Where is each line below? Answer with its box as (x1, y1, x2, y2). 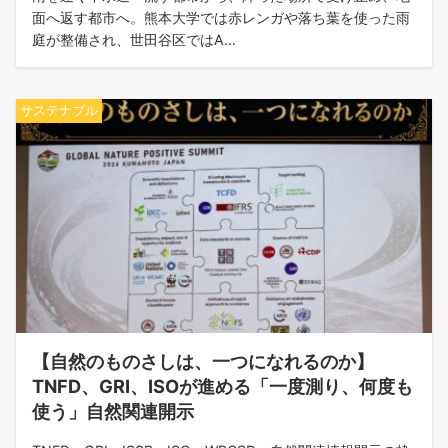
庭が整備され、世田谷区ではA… (32, 31, 236, 48)
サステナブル (20, 103, 98, 118)
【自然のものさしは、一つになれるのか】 (32, 350, 374, 372)
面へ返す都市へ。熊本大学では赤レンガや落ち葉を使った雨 (32, 9, 410, 26)
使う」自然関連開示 (32, 400, 194, 422)
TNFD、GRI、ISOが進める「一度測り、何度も (32, 375, 413, 397)
